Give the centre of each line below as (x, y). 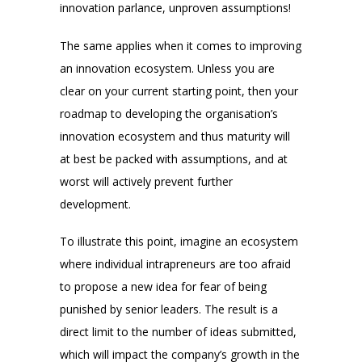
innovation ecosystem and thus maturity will (175, 136)
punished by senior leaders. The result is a (169, 309)
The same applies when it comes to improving (181, 45)
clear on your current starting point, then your (179, 90)
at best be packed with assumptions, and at (174, 158)
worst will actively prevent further (146, 181)
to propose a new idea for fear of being (163, 286)
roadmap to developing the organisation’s (169, 113)
